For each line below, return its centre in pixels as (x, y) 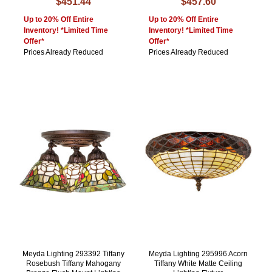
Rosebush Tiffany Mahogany (74, 264)
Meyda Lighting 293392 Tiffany (74, 254)
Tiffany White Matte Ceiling (199, 264)
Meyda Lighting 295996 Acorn (199, 254)
